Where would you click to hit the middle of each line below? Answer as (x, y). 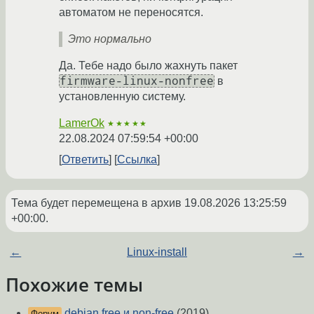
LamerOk (82, 123)
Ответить (85, 159)
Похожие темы (74, 284)
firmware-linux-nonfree (137, 81)
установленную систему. (122, 96)
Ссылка (137, 159)
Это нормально (110, 39)
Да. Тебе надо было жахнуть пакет (148, 65)
